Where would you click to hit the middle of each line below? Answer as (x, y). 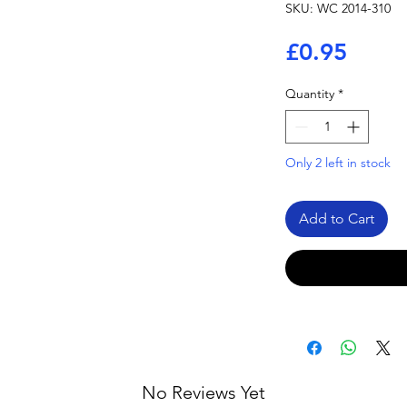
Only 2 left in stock (338, 163)
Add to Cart (337, 218)
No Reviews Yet (203, 392)
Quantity (310, 94)
